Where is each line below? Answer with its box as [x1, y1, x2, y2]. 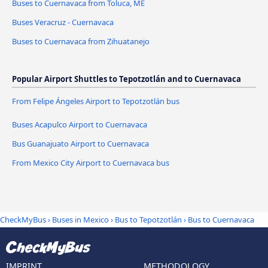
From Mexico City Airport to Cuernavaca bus [12, 157, 169, 168]
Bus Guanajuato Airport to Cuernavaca [12, 138, 149, 149]
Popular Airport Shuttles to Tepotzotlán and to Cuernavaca [12, 73, 241, 84]
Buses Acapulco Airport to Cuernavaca [12, 118, 147, 130]
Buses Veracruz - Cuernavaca [12, 17, 114, 28]
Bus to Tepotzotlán [115, 214, 182, 226]
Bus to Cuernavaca [188, 214, 254, 226]
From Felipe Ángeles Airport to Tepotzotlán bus [12, 95, 179, 106]
